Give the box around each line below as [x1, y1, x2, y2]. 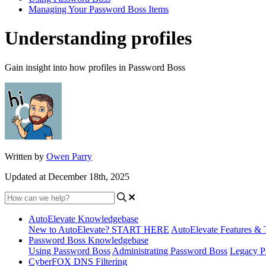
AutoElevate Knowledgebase [28, 213, 138, 224]
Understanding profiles [5, 27, 192, 49]
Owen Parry [46, 151, 92, 161]
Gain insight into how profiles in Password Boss [5, 62, 185, 72]
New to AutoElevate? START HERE [28, 224, 169, 235]
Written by [5, 151, 46, 161]
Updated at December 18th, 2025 [5, 171, 129, 182]
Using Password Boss [28, 245, 110, 256]
